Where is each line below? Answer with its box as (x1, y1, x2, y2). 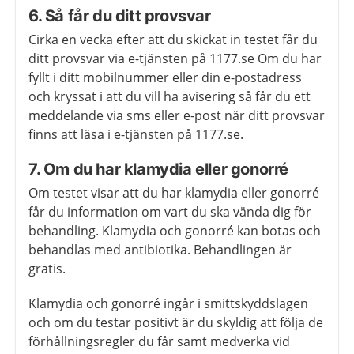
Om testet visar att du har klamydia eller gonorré (28, 184, 319, 202)
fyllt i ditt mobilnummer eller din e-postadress (28, 69, 302, 87)
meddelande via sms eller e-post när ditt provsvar (28, 107, 325, 125)
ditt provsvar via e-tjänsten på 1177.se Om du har (28, 50, 322, 68)
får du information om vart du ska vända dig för (28, 203, 311, 221)
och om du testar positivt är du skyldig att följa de (28, 314, 323, 332)
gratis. (28, 260, 66, 278)
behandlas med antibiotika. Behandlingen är (28, 241, 292, 259)
